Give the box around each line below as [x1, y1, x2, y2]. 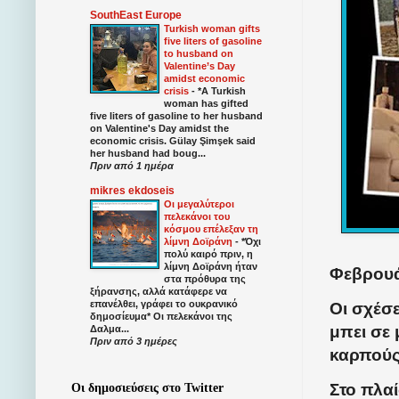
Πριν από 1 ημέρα [90, 160, 174, 172]
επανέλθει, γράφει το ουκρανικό [90, 298, 238, 310]
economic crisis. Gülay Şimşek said [90, 135, 256, 147]
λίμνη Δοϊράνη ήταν [164, 261, 257, 273]
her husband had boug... [90, 148, 206, 159]
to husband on [164, 48, 233, 60]
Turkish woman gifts [164, 23, 260, 35]
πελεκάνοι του [164, 211, 230, 223]
